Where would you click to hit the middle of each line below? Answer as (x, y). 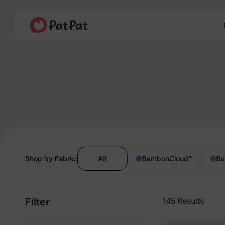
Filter (37, 202)
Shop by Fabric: (51, 158)
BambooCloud (165, 158)
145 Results (183, 201)
